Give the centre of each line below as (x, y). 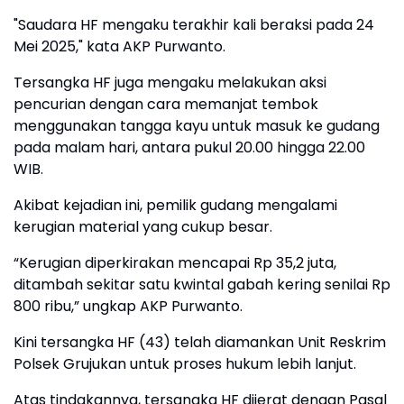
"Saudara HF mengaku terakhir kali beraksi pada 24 (194, 25)
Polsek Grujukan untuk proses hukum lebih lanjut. (185, 364)
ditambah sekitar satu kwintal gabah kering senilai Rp (202, 285)
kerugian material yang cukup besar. (145, 227)
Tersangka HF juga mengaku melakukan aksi (170, 83)
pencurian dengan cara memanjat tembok (166, 104)
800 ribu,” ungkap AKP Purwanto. (128, 306)
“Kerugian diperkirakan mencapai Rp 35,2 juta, (175, 263)
